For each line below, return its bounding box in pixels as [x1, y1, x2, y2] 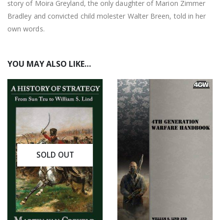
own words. [7, 24, 45, 33]
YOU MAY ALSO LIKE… [7, 58, 91, 69]
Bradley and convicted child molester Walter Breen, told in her [7, 11, 206, 21]
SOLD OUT [36, 149, 74, 160]
